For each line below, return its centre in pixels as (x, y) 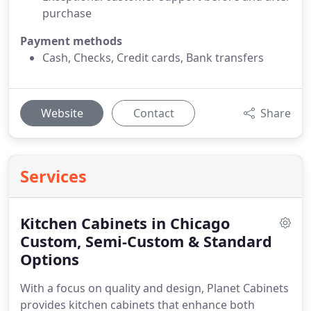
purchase (67, 13)
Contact (153, 113)
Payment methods (71, 41)
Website (62, 113)
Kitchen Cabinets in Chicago (125, 223)
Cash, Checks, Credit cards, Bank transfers (153, 58)
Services (53, 176)
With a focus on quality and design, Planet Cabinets (154, 288)
